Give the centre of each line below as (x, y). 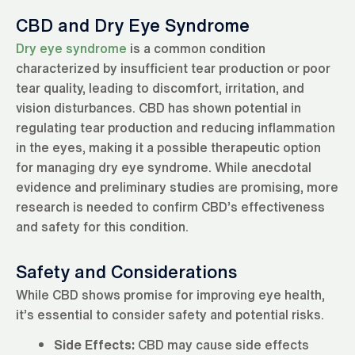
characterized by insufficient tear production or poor (173, 68)
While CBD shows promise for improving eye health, (170, 294)
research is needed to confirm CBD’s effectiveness (170, 206)
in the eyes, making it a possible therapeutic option (168, 147)
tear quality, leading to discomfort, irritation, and (160, 88)
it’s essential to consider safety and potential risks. (170, 314)
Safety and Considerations (126, 271)
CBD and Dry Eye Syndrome (133, 25)
